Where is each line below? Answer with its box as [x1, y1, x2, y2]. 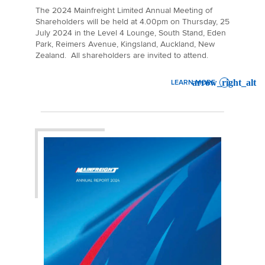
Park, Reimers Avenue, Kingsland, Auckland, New [35, 38, 215, 49]
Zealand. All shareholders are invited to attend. [35, 50, 208, 60]
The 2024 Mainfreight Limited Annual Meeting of [35, 5, 212, 15]
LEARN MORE [170, 78, 215, 88]
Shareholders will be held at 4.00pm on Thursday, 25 [35, 16, 230, 27]
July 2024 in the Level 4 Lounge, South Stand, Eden [35, 27, 226, 38]
